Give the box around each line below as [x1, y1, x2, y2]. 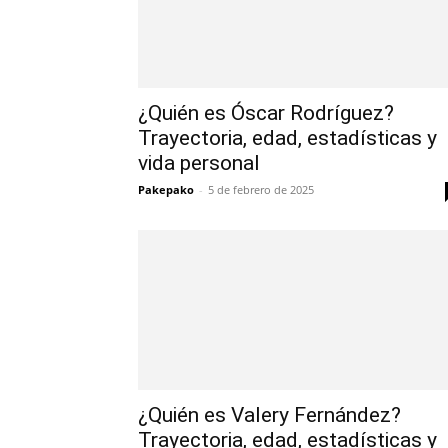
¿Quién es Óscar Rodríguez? [138, 101, 394, 125]
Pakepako [138, 182, 194, 197]
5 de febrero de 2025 [208, 182, 314, 197]
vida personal [138, 151, 260, 175]
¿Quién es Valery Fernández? [138, 403, 401, 427]
